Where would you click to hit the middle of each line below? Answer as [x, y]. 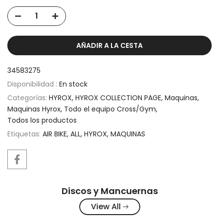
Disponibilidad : [33, 84]
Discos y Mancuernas [109, 191]
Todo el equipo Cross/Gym [110, 109]
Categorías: [28, 98]
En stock [73, 84]
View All [106, 206]
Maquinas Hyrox [34, 109]
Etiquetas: [25, 134]
